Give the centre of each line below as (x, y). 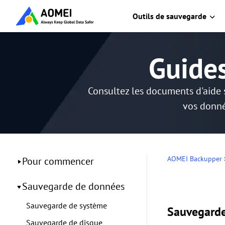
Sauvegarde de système (67, 205)
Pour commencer (58, 161)
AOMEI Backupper (195, 159)
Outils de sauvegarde (170, 16)
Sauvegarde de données (73, 186)
